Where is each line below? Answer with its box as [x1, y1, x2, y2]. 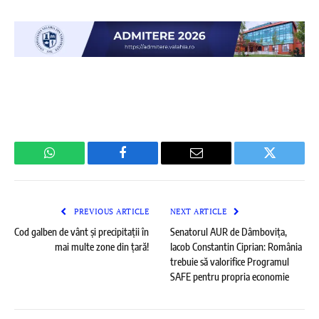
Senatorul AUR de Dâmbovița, [170, 225, 287, 238]
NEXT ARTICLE [170, 206, 229, 216]
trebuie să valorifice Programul [170, 255, 289, 268]
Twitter [268, 157, 305, 170]
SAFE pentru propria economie [170, 270, 289, 283]
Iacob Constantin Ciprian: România [170, 240, 302, 253]
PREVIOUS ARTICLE [71, 206, 149, 216]
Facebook [122, 157, 172, 170]
